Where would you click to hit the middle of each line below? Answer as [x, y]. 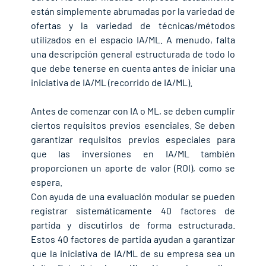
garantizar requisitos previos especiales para [133, 140]
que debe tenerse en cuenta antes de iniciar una [133, 68]
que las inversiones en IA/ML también [133, 154]
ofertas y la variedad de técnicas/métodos [133, 26]
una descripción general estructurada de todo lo [133, 54]
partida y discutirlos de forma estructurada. [133, 225]
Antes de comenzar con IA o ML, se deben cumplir [133, 111]
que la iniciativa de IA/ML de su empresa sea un [133, 254]
